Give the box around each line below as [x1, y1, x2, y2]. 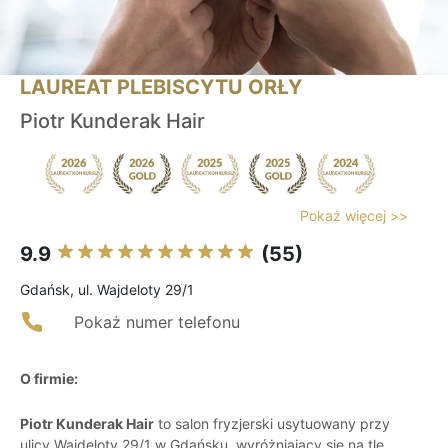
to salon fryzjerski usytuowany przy [154, 415, 390, 433]
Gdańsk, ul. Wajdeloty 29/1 [20, 281, 194, 299]
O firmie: [20, 370, 78, 388]
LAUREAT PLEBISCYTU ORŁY [20, 75, 302, 100]
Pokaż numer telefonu [74, 312, 240, 333]
